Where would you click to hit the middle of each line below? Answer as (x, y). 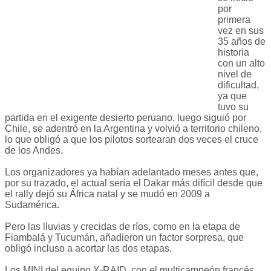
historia (233, 53)
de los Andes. (34, 151)
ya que (232, 96)
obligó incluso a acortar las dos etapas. (88, 249)
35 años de (242, 42)
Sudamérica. (32, 205)
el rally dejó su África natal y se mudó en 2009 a (107, 194)
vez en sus (241, 31)
